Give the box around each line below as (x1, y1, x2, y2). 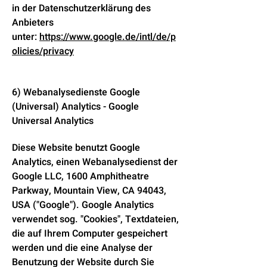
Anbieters (12, 15, 54, 30)
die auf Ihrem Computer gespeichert (12, 226, 167, 241)
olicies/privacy (12, 44, 74, 58)
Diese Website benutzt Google (12, 141, 140, 155)
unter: (12, 30, 39, 44)
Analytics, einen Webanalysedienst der (12, 155, 178, 169)
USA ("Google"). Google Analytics (12, 198, 154, 212)
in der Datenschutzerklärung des (12, 1, 151, 15)
